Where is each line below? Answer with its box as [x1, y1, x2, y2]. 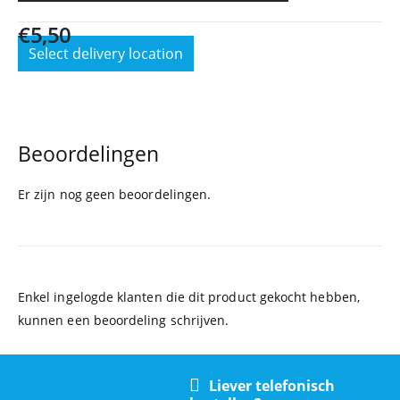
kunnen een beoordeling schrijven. [18, 311, 229, 329]
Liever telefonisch [209, 375, 336, 396]
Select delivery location [29, 43, 183, 63]
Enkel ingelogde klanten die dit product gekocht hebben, [18, 287, 360, 305]
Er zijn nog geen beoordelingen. [18, 185, 212, 203]
